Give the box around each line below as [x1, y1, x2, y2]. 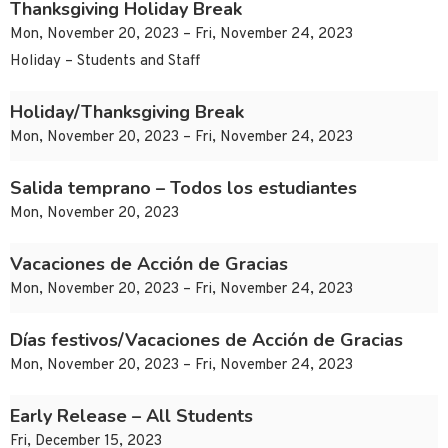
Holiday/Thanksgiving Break [10, 100, 244, 125]
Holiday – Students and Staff [10, 52, 200, 72]
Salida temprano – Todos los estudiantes [10, 176, 357, 201]
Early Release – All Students [10, 404, 253, 429]
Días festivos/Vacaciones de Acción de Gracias [10, 328, 403, 353]
